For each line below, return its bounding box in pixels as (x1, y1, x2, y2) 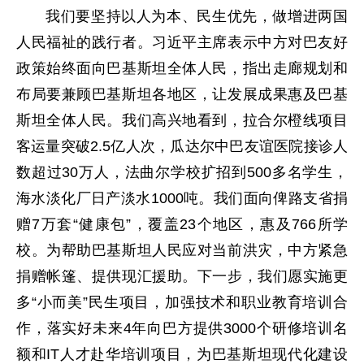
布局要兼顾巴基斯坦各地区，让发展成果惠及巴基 (16, 85, 348, 102)
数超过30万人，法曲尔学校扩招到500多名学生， (16, 163, 348, 180)
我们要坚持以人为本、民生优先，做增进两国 (45, 7, 348, 24)
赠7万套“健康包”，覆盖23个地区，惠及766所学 (16, 215, 348, 232)
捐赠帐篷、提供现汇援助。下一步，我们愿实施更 (16, 267, 348, 284)
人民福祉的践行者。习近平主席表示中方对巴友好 (16, 33, 348, 50)
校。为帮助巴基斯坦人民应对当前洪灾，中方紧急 (16, 241, 348, 258)
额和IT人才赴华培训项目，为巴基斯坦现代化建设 (16, 345, 348, 362)
